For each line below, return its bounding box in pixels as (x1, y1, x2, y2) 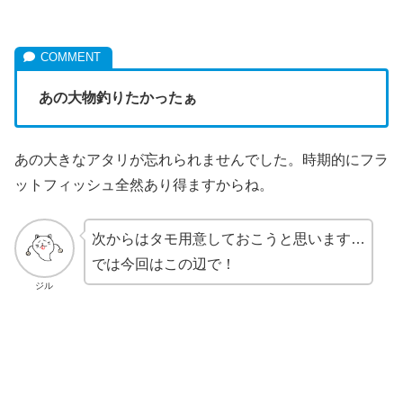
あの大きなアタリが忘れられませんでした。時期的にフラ (14, 152, 389, 168)
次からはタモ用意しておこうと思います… (91, 230, 365, 246)
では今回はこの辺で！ (91, 255, 236, 272)
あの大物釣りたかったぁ (39, 90, 197, 106)
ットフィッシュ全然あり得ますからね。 (14, 177, 273, 193)
